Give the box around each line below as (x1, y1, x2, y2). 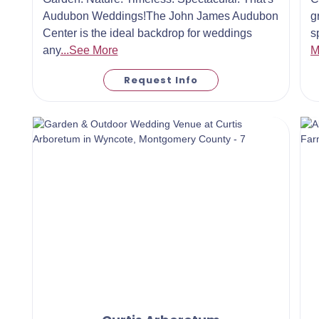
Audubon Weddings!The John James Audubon (42, 9, 278, 22)
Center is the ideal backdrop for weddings (42, 26, 252, 39)
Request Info (123, 73, 198, 87)
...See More (60, 43, 118, 56)
